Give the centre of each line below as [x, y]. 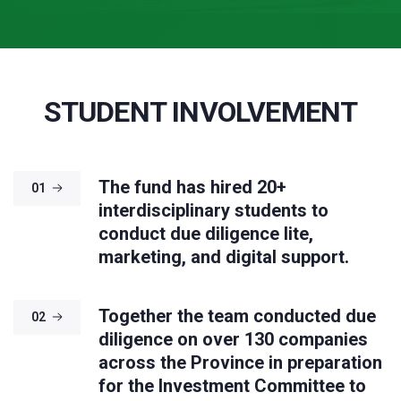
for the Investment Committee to [232, 386]
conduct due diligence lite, [206, 234]
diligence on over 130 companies [233, 340]
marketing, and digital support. [224, 257]
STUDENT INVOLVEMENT [200, 112]
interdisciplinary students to [213, 211]
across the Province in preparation [240, 363]
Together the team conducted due [237, 316]
